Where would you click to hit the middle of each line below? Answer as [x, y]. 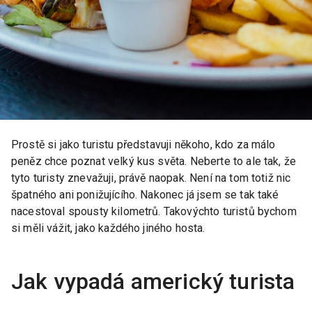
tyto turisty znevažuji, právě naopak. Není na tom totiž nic [151, 178]
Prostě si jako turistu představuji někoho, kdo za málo [143, 144]
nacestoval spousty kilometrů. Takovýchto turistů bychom [154, 211]
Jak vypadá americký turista [153, 281]
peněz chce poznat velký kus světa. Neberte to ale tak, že [154, 161]
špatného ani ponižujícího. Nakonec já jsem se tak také [145, 194]
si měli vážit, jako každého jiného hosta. [108, 228]
